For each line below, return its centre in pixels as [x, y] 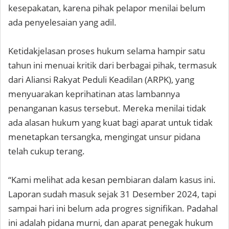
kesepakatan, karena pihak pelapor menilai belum [107, 8]
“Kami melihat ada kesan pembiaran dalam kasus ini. [112, 180]
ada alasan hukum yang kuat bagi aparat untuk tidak [110, 123]
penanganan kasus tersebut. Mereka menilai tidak [107, 108]
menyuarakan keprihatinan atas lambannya [94, 94]
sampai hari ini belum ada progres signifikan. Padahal [113, 209]
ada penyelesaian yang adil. [62, 22]
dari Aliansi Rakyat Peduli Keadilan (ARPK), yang [101, 80]
